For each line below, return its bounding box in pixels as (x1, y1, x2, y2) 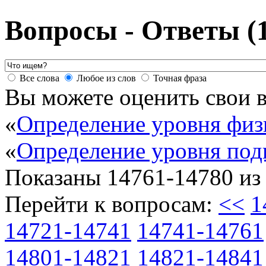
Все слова (20, 72, 59, 83)
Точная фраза (153, 72, 207, 83)
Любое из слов (77, 72, 136, 83)
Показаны (5, 164, 107, 190)
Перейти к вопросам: (5, 191, 218, 217)
